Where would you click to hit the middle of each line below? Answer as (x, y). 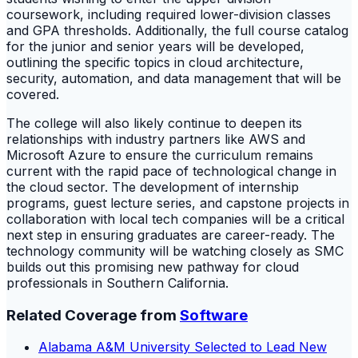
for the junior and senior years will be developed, (155, 46)
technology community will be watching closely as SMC (175, 251)
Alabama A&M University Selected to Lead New (183, 347)
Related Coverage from (93, 315)
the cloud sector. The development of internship (153, 187)
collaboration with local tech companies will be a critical (175, 219)
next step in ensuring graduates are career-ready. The (171, 235)
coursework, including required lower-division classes (169, 14)
